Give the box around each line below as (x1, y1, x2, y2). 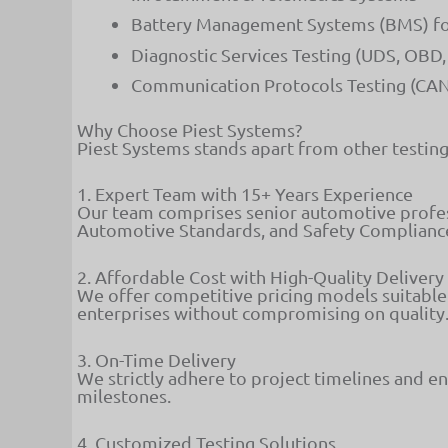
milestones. (77, 384, 171, 406)
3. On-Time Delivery (77, 348, 236, 370)
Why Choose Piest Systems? (77, 118, 302, 140)
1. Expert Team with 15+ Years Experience (77, 183, 413, 205)
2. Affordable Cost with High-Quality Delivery (77, 266, 444, 288)
